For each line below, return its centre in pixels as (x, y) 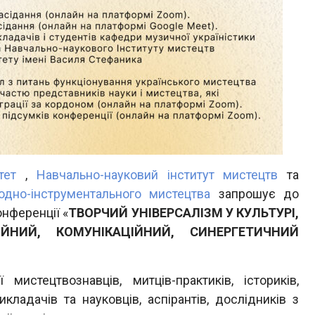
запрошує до (255, 194)
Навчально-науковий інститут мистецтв (157, 175)
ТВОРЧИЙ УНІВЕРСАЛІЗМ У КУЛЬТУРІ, (184, 213)
